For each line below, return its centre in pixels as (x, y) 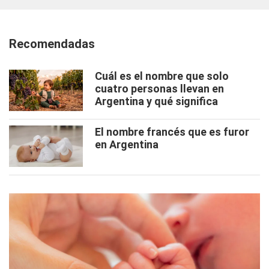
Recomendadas (52, 44)
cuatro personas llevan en (159, 88)
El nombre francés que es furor (172, 131)
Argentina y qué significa (156, 101)
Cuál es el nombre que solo (162, 76)
